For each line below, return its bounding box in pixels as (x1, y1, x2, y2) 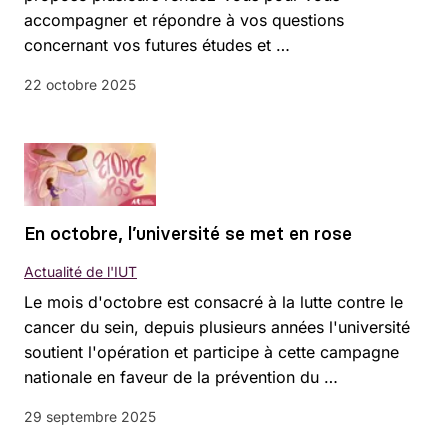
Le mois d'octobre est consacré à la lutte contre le (24, 292, 403, 313)
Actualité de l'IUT (24, 263, 137, 281)
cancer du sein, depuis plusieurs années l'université (24, 317, 410, 338)
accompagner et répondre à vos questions (24, 10, 344, 31)
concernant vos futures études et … (24, 35, 290, 56)
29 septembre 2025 (24, 408, 156, 426)
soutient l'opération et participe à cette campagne (24, 342, 399, 363)
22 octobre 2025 (24, 76, 136, 94)
